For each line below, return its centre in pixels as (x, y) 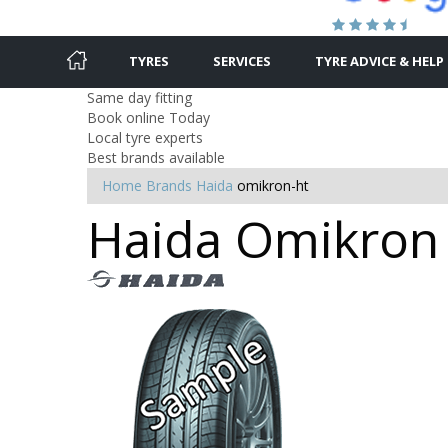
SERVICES (242, 60)
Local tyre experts (145, 137)
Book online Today (148, 117)
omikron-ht (273, 185)
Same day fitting (139, 97)
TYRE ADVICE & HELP (379, 60)
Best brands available (156, 157)
